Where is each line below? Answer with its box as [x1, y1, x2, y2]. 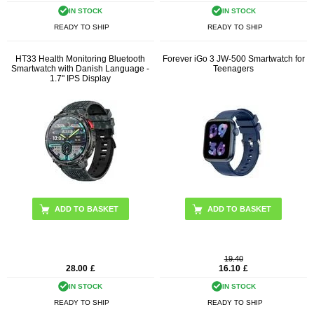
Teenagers [213, 63, 254, 74]
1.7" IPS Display [50, 73, 111, 83]
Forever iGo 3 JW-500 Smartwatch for [162, 53, 305, 64]
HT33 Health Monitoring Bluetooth [15, 53, 146, 64]
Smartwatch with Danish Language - [11, 63, 150, 74]
